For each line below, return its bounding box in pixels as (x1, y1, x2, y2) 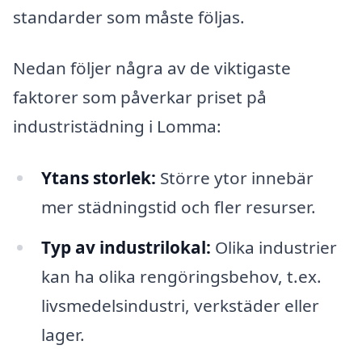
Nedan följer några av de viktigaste (13, 57, 291, 80)
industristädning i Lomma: (13, 115, 221, 138)
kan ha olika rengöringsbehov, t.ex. (40, 264, 322, 288)
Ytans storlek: (40, 166, 156, 190)
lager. (40, 322, 85, 346)
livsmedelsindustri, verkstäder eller (40, 293, 319, 317)
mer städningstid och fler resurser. (40, 196, 316, 219)
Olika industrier (210, 235, 337, 259)
